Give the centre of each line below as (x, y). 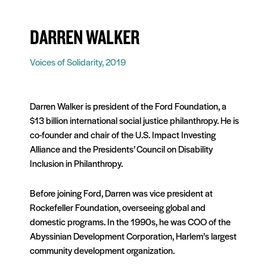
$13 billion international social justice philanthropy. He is (134, 120)
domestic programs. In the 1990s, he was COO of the (130, 222)
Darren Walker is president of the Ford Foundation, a (128, 105)
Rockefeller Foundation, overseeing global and (118, 207)
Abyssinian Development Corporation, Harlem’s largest (133, 236)
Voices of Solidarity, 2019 (78, 61)
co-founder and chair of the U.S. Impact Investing (123, 134)
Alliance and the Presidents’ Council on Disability (121, 148)
